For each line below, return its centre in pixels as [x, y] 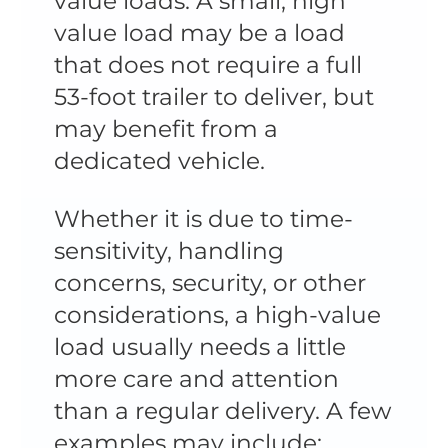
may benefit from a [165, 129]
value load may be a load [199, 33]
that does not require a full [207, 65]
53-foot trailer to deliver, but [213, 97]
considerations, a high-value [217, 314]
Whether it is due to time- [203, 218]
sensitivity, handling [168, 250]
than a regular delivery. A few [222, 410]
